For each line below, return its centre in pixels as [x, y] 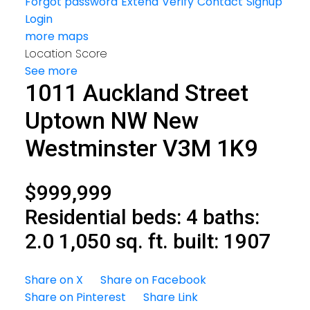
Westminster [91, 148]
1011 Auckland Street [136, 93]
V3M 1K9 [210, 148]
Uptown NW [86, 120]
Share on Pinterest [75, 298]
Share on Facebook [153, 280]
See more [51, 71]
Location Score [66, 53]
